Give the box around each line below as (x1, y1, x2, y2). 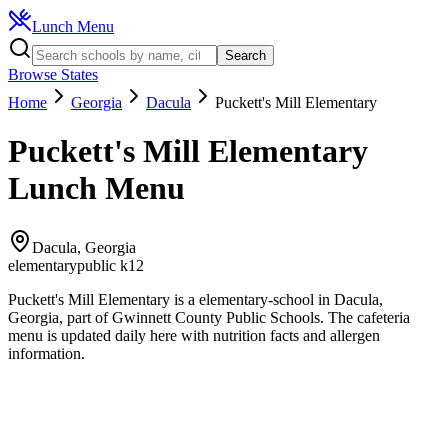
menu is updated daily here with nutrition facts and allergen (8, 326, 380, 344)
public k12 (77, 256, 144, 274)
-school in (268, 290, 334, 308)
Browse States (8, 66, 98, 83)
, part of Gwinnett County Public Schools (59, 308, 320, 326)
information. (8, 344, 85, 362)
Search (225, 48, 266, 63)
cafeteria (353, 308, 410, 326)
